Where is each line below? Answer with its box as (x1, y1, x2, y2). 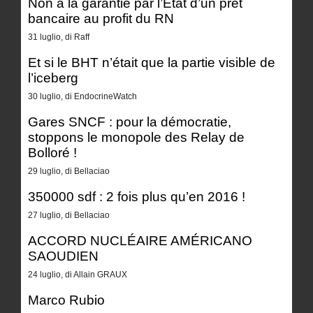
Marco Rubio (28, 292, 105, 307)
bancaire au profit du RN (28, 10, 174, 26)
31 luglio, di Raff (28, 32, 89, 43)
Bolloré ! (28, 145, 77, 160)
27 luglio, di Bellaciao (28, 210, 110, 221)
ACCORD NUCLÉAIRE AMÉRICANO (28, 233, 252, 248)
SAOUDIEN (28, 248, 99, 263)
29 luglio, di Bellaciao (28, 166, 110, 177)
